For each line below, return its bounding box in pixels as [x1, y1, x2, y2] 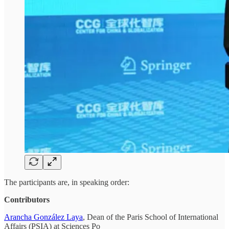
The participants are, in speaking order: [4, 177, 129, 187]
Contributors [4, 195, 50, 204]
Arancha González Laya [4, 212, 83, 221]
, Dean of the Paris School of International [83, 212, 218, 221]
